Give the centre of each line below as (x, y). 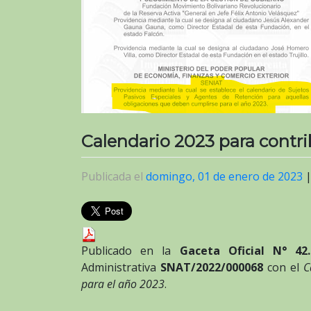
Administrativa (121, 267)
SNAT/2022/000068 (212, 267)
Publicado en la (131, 250)
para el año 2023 (123, 284)
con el (284, 267)
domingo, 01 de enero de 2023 (224, 177)
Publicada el (114, 177)
